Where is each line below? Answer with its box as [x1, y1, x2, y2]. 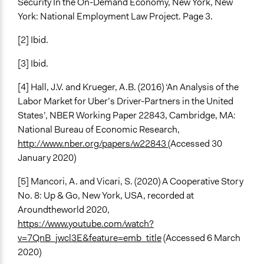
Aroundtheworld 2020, [18, 203, 110, 216]
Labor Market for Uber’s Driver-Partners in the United [18, 95, 233, 108]
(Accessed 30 [168, 137, 222, 150]
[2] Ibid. [18, 34, 48, 47]
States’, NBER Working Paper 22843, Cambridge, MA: [18, 109, 236, 122]
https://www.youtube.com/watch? [18, 217, 154, 230]
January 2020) [18, 151, 76, 164]
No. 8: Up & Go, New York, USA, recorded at [18, 189, 194, 202]
